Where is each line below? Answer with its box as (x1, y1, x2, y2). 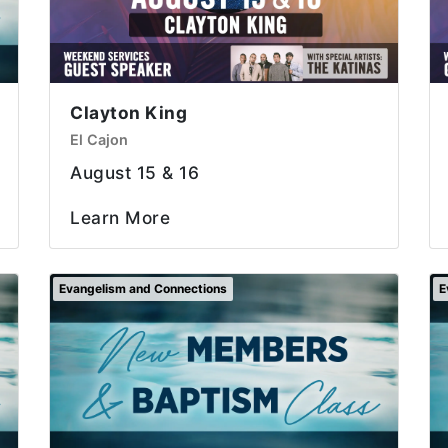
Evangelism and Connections (59, 280, 227, 296)
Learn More (70, 206, 170, 228)
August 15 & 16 (70, 161, 199, 183)
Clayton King (70, 101, 187, 123)
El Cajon (70, 130, 128, 148)
